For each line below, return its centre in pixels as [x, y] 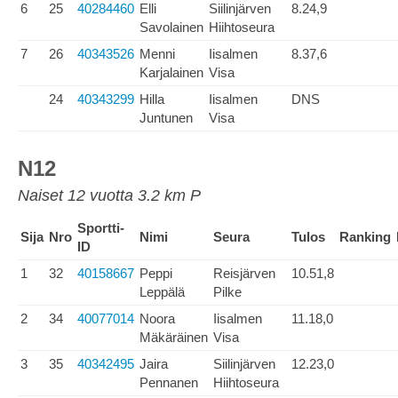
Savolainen [171, 27]
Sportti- [101, 228]
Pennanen [169, 382]
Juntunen [166, 118]
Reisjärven [244, 273]
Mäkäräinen [174, 337]
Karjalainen [171, 72]
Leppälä [162, 292]
